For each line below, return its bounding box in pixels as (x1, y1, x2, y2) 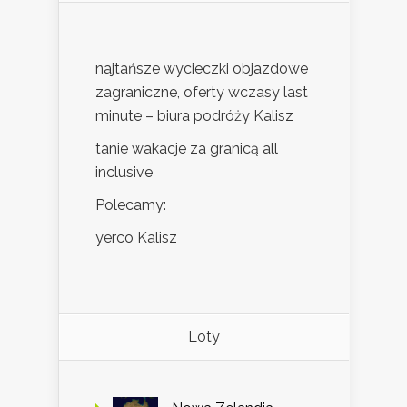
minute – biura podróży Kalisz (95, 106, 293, 124)
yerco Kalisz (95, 228, 177, 246)
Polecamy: (95, 195, 166, 213)
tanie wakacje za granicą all (95, 139, 278, 157)
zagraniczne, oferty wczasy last (95, 83, 308, 101)
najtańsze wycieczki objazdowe (95, 59, 308, 77)
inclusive (95, 163, 153, 181)
